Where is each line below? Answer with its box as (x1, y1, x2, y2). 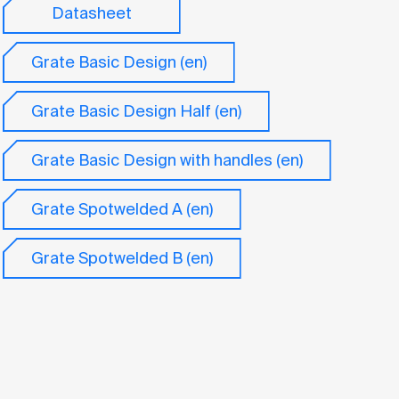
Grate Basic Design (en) (30, 51, 207, 73)
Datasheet (51, 2, 132, 24)
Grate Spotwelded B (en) (30, 247, 213, 269)
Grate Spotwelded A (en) (30, 198, 213, 220)
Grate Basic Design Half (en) (30, 100, 241, 122)
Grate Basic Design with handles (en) (30, 149, 303, 171)
